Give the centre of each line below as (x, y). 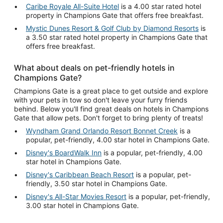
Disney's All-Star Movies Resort (76, 196)
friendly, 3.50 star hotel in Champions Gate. (97, 183)
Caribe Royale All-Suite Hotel (72, 6)
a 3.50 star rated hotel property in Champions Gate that (117, 37)
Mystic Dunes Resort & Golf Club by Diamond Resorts (112, 28)
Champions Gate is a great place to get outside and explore (111, 91)
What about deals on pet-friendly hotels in (94, 67)
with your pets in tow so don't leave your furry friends (101, 100)
